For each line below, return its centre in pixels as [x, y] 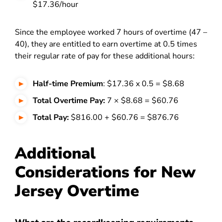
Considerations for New [105, 172]
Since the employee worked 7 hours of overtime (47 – [111, 32]
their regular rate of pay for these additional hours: [105, 56]
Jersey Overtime [77, 191]
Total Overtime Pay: [69, 101]
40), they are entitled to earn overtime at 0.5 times [106, 44]
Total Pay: [51, 117]
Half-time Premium [68, 84]
